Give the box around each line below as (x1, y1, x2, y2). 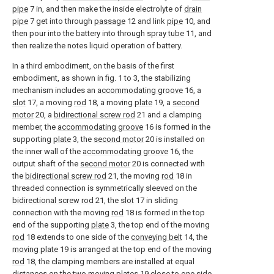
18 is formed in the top (124, 208, 205, 217)
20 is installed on (144, 135, 205, 144)
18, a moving (86, 98, 135, 107)
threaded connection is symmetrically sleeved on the (12, 183, 197, 193)
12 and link (125, 17, 167, 26)
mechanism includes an (12, 86, 97, 95)
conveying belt (131, 232, 182, 242)
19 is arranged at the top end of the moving (58, 245, 212, 254)
